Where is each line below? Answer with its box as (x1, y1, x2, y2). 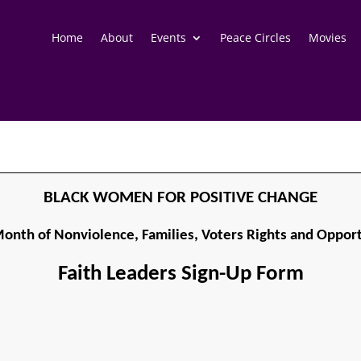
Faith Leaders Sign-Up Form (57, 263, 304, 285)
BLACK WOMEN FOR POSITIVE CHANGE (44, 189, 317, 207)
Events (150, 30, 186, 45)
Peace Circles (219, 30, 291, 45)
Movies (308, 30, 346, 45)
